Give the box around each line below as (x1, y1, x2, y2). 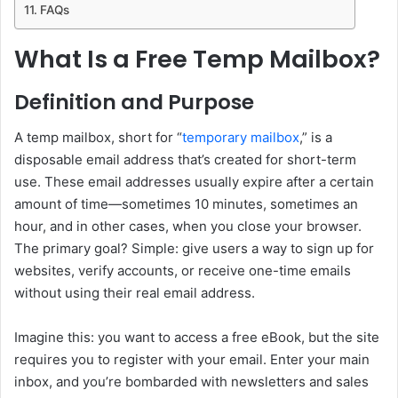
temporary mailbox (182, 129, 299, 147)
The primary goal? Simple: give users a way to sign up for (14, 240, 374, 258)
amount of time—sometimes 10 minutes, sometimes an (14, 195, 358, 213)
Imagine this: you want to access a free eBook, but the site (14, 329, 379, 346)
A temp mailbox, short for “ (14, 129, 182, 147)
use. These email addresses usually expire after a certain (14, 173, 374, 191)
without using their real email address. (14, 284, 255, 302)
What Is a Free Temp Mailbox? (14, 43, 380, 76)
